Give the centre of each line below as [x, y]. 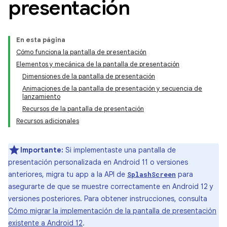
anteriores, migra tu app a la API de [68, 174]
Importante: [42, 150]
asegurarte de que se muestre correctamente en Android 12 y [111, 186]
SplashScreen [152, 174]
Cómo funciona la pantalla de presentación [81, 52]
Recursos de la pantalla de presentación [83, 109]
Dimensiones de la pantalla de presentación [89, 76]
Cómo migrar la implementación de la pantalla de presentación [112, 211]
